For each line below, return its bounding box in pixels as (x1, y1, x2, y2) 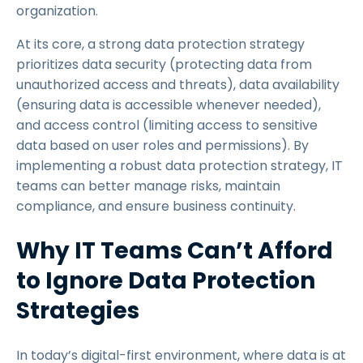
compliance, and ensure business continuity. (16, 197, 299, 216)
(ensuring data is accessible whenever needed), (16, 96, 321, 114)
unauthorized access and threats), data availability (16, 75, 340, 94)
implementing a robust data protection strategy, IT (16, 156, 343, 175)
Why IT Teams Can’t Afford (16, 235, 333, 267)
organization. (16, 2, 105, 20)
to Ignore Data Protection (16, 265, 315, 297)
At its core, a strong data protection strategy (16, 35, 305, 53)
